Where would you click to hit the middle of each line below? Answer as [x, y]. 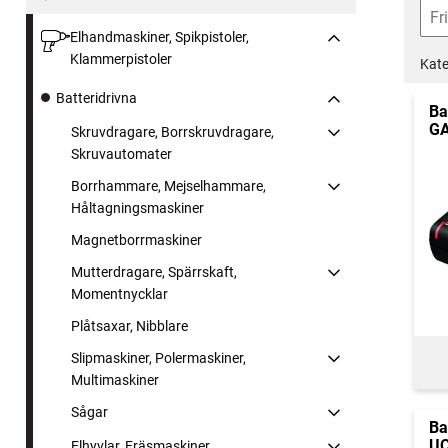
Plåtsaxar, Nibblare [129, 326]
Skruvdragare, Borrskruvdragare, [172, 132]
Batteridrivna [96, 98]
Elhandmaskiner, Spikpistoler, [159, 37]
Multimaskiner [115, 380]
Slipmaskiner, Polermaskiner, [158, 358]
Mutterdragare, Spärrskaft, [154, 272]
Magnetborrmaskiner [136, 240]
